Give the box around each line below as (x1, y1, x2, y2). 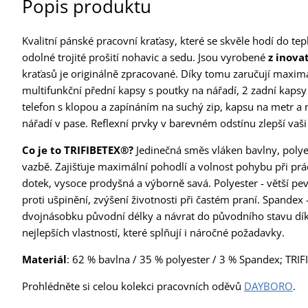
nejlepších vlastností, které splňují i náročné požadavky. (22, 225, 285, 239)
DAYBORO (244, 278, 293, 293)
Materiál (22, 252, 67, 266)
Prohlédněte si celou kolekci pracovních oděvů (22, 278, 244, 293)
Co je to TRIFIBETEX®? (22, 142, 133, 157)
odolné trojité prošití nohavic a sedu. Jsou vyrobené (22, 49, 268, 64)
